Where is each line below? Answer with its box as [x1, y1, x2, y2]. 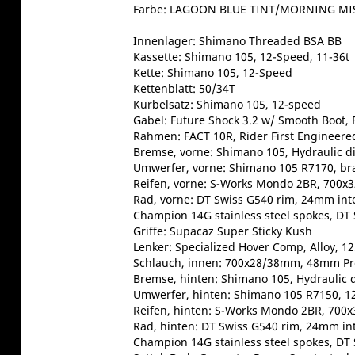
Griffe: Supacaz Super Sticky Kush [132, 223, 312, 239]
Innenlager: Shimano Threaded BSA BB [132, 32, 342, 48]
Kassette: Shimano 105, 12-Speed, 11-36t [132, 48, 349, 64]
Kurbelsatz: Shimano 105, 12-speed [132, 96, 321, 112]
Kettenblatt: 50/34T [132, 80, 235, 96]
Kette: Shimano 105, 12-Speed [132, 64, 292, 80]
